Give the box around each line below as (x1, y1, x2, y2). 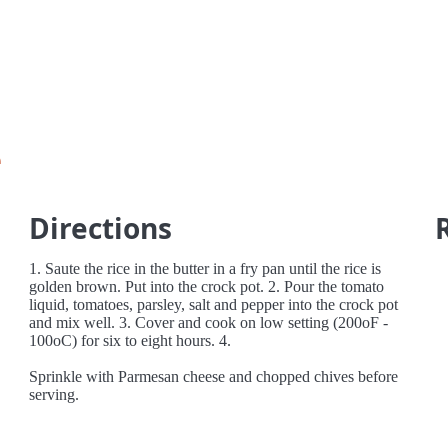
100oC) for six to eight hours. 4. (29, 332, 232, 349)
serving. (29, 386, 80, 403)
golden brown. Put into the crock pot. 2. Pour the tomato (29, 278, 385, 295)
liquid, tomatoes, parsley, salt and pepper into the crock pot (29, 296, 399, 313)
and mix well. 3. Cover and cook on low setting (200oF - (29, 314, 389, 331)
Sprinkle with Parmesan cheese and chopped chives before (29, 368, 399, 385)
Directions (29, 209, 173, 247)
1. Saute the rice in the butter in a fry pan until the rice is (29, 260, 382, 277)
